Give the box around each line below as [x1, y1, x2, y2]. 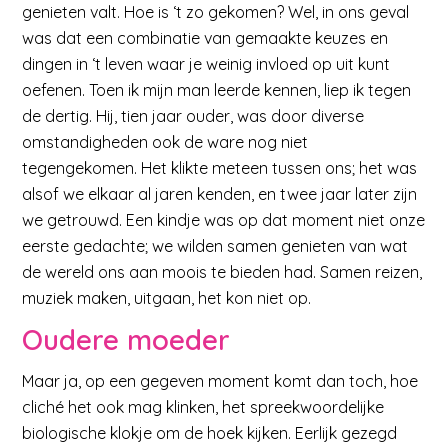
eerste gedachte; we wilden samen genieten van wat [22, 235, 409, 256]
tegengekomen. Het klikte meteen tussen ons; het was [22, 157, 418, 178]
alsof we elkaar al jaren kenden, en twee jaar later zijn [22, 183, 418, 204]
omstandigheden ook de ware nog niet [22, 131, 309, 152]
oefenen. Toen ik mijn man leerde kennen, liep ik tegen [22, 79, 412, 100]
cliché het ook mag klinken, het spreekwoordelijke [22, 397, 385, 418]
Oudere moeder [22, 321, 231, 357]
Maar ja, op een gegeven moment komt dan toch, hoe [22, 371, 419, 392]
